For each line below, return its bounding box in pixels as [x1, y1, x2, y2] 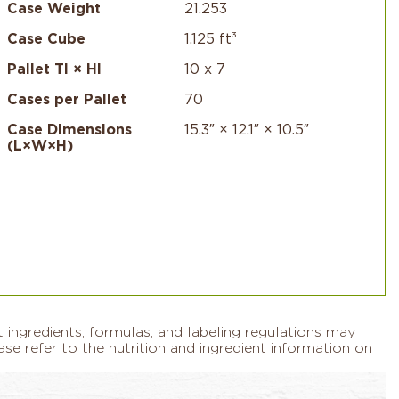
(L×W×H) [6, 137, 73, 154]
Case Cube [6, 30, 85, 47]
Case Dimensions [6, 121, 132, 138]
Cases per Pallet [6, 91, 126, 108]
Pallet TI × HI [6, 61, 102, 77]
